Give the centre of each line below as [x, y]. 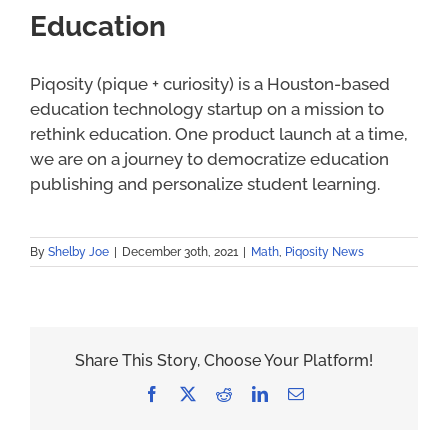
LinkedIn [296, 393]
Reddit [252, 393]
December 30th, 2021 [180, 251]
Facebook [190, 393]
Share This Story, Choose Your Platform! [224, 361]
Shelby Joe [78, 251]
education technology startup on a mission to [206, 108]
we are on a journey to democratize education [209, 158]
